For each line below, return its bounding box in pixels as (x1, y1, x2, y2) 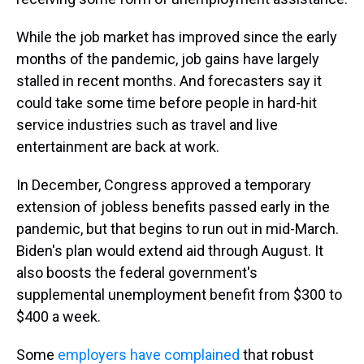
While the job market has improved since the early (16, 28, 337, 45)
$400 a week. (16, 308, 101, 325)
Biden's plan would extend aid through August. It (16, 242, 323, 259)
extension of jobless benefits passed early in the (16, 198, 330, 215)
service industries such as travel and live (16, 116, 278, 133)
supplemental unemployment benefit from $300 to (16, 286, 342, 303)
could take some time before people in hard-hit (16, 94, 317, 111)
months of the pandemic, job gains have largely (16, 50, 319, 67)
